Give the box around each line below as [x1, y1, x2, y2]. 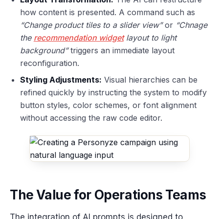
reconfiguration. [20, 58, 79, 68]
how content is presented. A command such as [20, 7, 195, 18]
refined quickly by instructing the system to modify [20, 88, 207, 98]
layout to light [123, 33, 176, 43]
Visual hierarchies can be [101, 75, 197, 85]
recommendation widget [33, 33, 124, 43]
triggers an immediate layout [67, 45, 175, 56]
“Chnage [175, 20, 207, 30]
